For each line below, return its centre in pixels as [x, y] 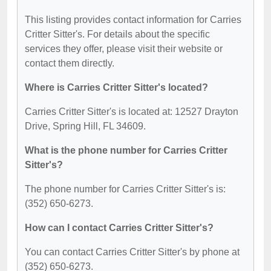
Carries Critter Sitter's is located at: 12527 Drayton [132, 111]
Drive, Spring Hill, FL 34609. [85, 126]
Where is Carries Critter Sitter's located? [116, 87]
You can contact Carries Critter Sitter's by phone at [132, 252]
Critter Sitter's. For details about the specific [117, 34]
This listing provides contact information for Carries [133, 19]
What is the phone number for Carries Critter [126, 150]
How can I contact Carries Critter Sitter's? [119, 227]
